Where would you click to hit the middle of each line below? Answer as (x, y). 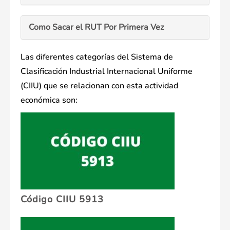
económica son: (49, 100)
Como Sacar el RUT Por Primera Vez (96, 27)
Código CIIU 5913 (62, 199)
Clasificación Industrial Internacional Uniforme (107, 72)
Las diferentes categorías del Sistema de (97, 57)
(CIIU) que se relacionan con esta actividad (99, 86)
